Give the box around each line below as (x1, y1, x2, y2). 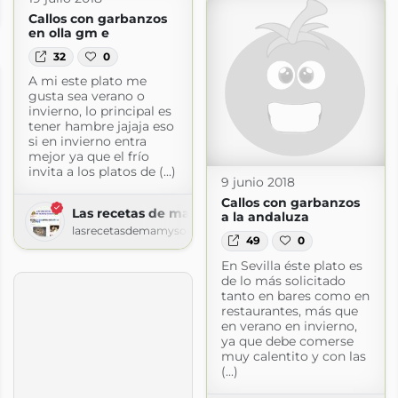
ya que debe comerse (220, 332, 354, 349)
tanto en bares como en (220, 287, 370, 304)
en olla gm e (28, 24, 109, 41)
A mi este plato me (28, 73, 147, 90)
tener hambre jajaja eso (28, 118, 174, 135)
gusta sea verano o (28, 88, 145, 105)
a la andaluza (220, 209, 309, 226)
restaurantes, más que (220, 302, 358, 319)
